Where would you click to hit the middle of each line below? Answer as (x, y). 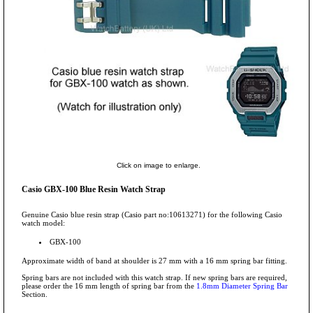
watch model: (43, 223)
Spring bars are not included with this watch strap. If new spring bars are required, (154, 277)
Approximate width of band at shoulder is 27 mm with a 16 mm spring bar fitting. (154, 260)
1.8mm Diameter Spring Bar (242, 285)
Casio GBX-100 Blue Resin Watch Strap (94, 189)
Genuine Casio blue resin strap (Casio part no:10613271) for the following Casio (152, 214)
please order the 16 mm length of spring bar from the (109, 285)
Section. (35, 294)
